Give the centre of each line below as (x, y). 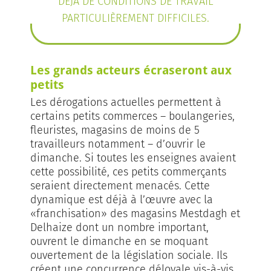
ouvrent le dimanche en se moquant (119, 242)
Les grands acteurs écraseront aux (131, 70)
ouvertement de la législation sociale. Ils (129, 256)
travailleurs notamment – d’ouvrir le (118, 144)
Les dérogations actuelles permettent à (126, 103)
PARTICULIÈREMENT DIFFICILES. (135, 18)
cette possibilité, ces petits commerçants (128, 172)
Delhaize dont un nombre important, (119, 228)
